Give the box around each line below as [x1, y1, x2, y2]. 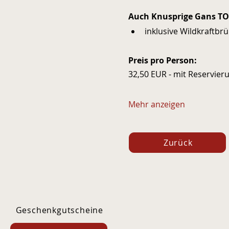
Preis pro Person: [128, 55, 199, 66]
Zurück [163, 137, 193, 148]
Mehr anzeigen [128, 99, 185, 110]
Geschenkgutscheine [15, 204, 103, 216]
